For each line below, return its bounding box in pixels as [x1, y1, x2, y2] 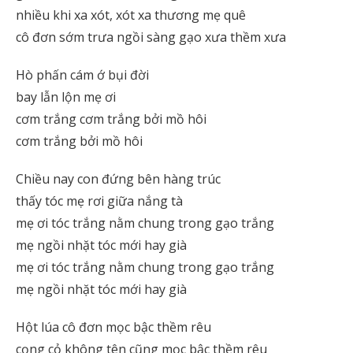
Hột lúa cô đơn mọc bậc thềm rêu [16, 318, 211, 336]
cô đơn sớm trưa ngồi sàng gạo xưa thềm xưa [16, 28, 286, 46]
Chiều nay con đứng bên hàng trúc [16, 170, 221, 188]
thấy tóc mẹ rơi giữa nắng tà [16, 192, 183, 210]
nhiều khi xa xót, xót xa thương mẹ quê [16, 6, 246, 24]
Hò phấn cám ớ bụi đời [16, 66, 149, 84]
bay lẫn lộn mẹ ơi [16, 88, 116, 106]
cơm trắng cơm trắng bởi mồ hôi [16, 110, 206, 128]
